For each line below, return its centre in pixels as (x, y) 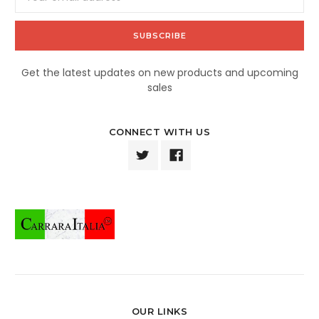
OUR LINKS (159, 311)
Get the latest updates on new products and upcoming (159, 72)
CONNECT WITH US (159, 131)
